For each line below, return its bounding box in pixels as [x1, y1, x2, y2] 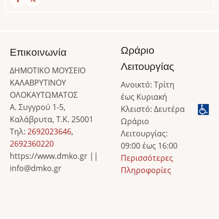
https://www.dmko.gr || [10, 150, 98, 161]
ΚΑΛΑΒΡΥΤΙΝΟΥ [10, 77, 66, 88]
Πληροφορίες [121, 164, 171, 175]
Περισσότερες [121, 152, 173, 163]
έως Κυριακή [121, 91, 169, 102]
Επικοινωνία [10, 46, 66, 58]
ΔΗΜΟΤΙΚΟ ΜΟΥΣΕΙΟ [10, 65, 86, 76]
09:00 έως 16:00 [121, 140, 179, 151]
